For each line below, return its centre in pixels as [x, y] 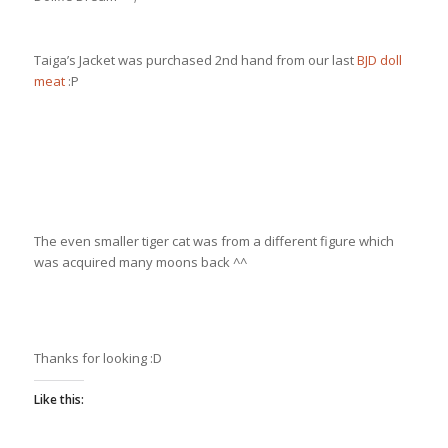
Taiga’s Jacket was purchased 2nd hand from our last [195, 60]
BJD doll [379, 60]
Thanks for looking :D [97, 358]
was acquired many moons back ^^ [140, 262]
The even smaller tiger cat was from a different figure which [213, 241]
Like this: [58, 400]
